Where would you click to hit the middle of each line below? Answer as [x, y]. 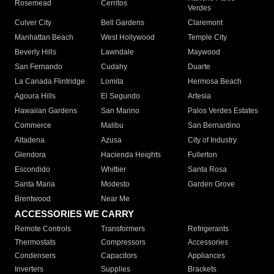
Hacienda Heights [131, 155]
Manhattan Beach [44, 38]
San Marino [120, 111]
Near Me [116, 199]
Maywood [204, 52]
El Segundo [121, 96]
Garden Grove [211, 184]
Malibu [113, 126]
